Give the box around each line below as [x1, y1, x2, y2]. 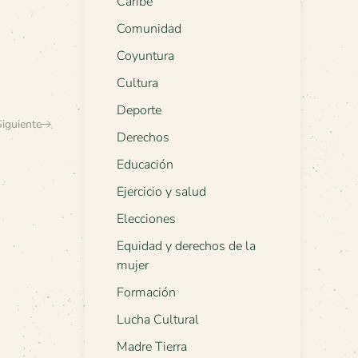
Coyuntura [117, 47, 174, 66]
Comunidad [117, 20, 181, 38]
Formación [117, 284, 176, 302]
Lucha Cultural [117, 311, 199, 329]
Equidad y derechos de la [117, 237, 256, 256]
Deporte [117, 101, 161, 120]
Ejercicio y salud [117, 183, 206, 201]
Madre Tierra [117, 338, 187, 356]
